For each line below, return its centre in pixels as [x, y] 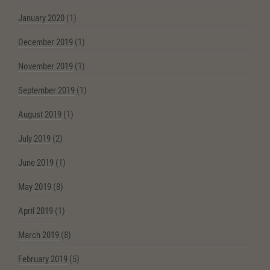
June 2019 [36, 163]
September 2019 [46, 91]
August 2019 [40, 115]
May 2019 [35, 187]
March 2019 [39, 235]
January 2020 [41, 18]
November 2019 [46, 67]
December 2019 [46, 42]
